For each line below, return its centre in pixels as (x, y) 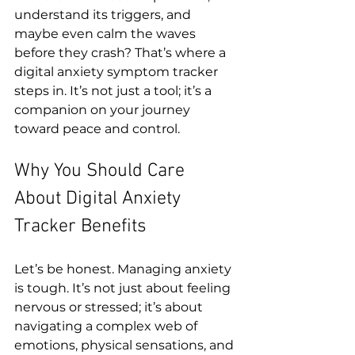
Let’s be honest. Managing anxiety (124, 269)
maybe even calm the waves (107, 34)
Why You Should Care (102, 171)
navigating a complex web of (107, 326)
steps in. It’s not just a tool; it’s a (115, 91)
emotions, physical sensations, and (126, 345)
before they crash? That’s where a (122, 53)
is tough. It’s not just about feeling (124, 288)
